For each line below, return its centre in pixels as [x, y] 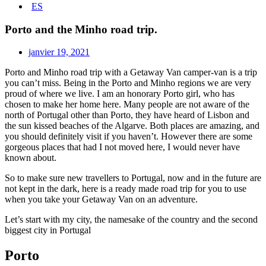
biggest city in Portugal [48, 230]
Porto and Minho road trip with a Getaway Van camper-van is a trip [131, 72]
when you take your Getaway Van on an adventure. [101, 199]
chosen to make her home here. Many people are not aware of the [127, 104]
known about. [31, 158]
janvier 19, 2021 [59, 52]
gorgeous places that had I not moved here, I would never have [122, 147]
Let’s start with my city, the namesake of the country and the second [131, 220]
